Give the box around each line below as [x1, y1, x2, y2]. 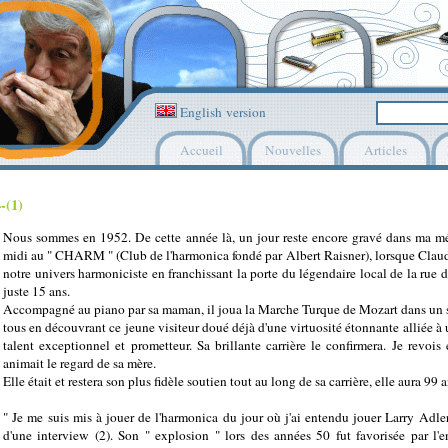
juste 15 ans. [3, 282, 70, 301]
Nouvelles [265, 141, 321, 159]
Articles [363, 141, 407, 159]
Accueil [179, 141, 223, 159]
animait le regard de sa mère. [3, 354, 156, 373]
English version [177, 103, 266, 121]
